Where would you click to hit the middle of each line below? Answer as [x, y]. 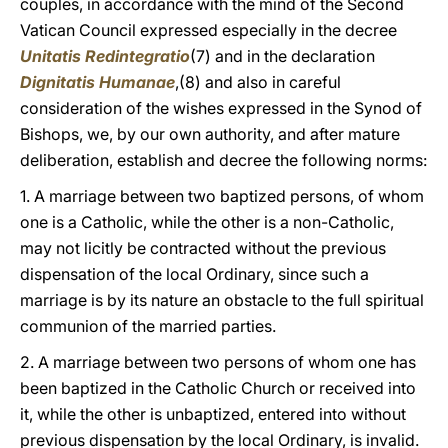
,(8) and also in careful [258, 82]
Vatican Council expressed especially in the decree [208, 30]
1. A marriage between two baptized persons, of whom [222, 196]
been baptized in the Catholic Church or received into [218, 388]
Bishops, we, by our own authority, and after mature [210, 134]
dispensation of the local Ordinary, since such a [194, 274]
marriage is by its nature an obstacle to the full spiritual [222, 300]
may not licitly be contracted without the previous [203, 248]
